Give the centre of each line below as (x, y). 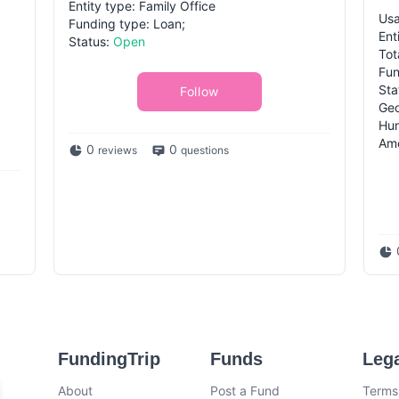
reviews (118, 150)
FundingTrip (110, 359)
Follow (199, 91)
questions (205, 150)
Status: (91, 41)
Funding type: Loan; (127, 24)
